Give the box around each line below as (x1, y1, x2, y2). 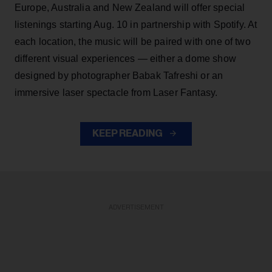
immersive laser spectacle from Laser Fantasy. (15, 87, 218, 98)
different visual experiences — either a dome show (15, 53, 236, 64)
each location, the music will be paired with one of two (15, 36, 251, 47)
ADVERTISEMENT (108, 204, 164, 211)
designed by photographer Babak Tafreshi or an (15, 70, 223, 81)
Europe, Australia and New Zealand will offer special (15, 2, 245, 13)
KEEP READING (92, 129, 164, 139)
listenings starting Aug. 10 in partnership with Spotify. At (15, 19, 257, 30)
